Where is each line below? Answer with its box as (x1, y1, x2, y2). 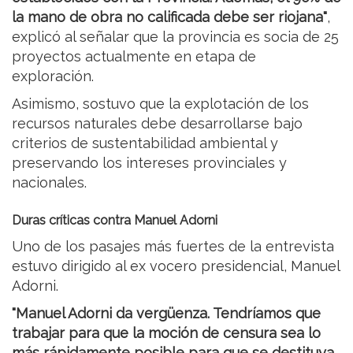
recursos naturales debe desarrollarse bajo (12, 114, 303, 132)
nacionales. (12, 173, 87, 191)
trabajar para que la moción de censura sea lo (12, 324, 321, 341)
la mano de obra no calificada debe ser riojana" (12, 8, 327, 25)
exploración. (12, 67, 94, 84)
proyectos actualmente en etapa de (12, 47, 256, 65)
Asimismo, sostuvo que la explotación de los (12, 95, 309, 112)
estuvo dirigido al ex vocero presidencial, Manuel (12, 257, 340, 274)
